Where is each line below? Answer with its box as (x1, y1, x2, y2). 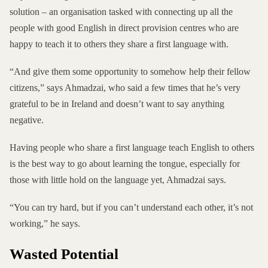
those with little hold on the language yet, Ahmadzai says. (10, 175, 226, 185)
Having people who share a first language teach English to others (10, 142, 254, 153)
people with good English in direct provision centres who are (10, 22, 239, 33)
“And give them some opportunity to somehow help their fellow (10, 66, 251, 77)
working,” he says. (10, 218, 80, 229)
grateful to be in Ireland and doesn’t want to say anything (10, 98, 224, 109)
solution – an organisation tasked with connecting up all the (10, 6, 233, 17)
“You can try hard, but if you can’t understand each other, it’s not (10, 202, 253, 213)
